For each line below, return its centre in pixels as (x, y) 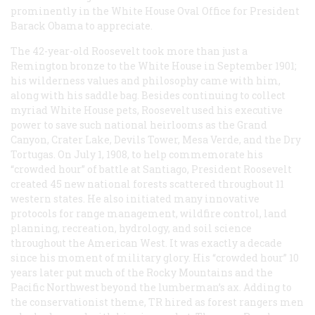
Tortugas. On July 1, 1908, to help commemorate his (137, 154)
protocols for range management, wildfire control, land (149, 213)
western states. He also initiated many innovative (135, 198)
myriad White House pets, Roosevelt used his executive (147, 110)
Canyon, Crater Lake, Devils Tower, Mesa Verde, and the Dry (156, 139)
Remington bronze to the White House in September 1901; (154, 65)
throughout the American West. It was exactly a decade (146, 243)
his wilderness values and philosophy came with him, (146, 80)
